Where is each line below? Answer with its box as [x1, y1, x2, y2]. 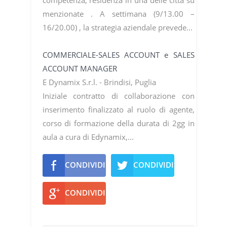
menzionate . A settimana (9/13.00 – [42, 8, 195, 19]
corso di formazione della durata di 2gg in [42, 118, 195, 128]
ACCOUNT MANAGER [42, 63, 119, 73]
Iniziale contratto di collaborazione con [42, 90, 195, 101]
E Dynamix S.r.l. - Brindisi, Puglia [42, 77, 158, 87]
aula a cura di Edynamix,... [42, 131, 136, 142]
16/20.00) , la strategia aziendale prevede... [42, 22, 195, 32]
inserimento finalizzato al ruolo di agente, [42, 104, 195, 115]
